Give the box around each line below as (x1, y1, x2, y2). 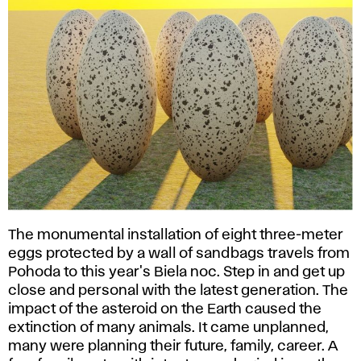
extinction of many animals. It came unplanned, (8, 321, 329, 334)
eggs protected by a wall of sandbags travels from (8, 247, 350, 260)
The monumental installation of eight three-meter (8, 228, 343, 242)
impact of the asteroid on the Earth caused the (8, 302, 322, 316)
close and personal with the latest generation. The (8, 284, 348, 297)
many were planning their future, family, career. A (8, 339, 338, 353)
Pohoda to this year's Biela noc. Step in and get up (8, 265, 345, 279)
